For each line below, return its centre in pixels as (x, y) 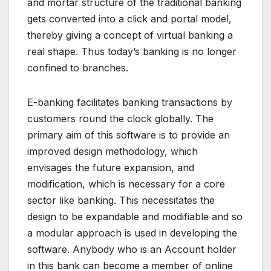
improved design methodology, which (113, 152)
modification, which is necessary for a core (126, 184)
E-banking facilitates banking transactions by (130, 103)
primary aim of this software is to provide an (129, 135)
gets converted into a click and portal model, (129, 19)
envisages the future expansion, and (111, 168)
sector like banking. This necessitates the (121, 201)
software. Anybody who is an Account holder (132, 250)
